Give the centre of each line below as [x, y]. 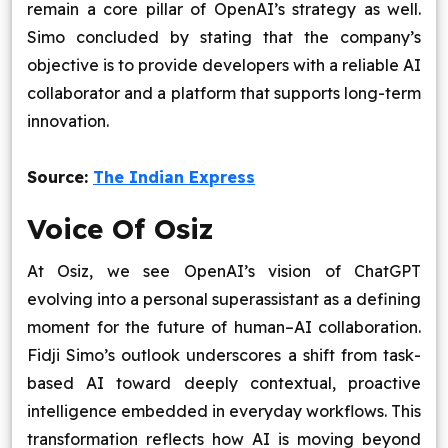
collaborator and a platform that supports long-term [224, 93]
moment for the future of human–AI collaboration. [224, 327]
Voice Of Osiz [120, 228]
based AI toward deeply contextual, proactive [224, 383]
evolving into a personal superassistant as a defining [224, 299]
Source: [60, 177]
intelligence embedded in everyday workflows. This [224, 411]
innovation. [68, 121]
